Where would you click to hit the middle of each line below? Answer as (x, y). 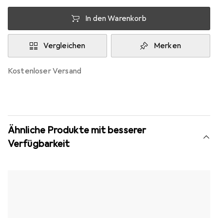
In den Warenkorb (116, 18)
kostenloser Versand (47, 71)
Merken (167, 46)
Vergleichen (64, 46)
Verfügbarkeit (39, 144)
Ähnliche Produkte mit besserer (77, 130)
